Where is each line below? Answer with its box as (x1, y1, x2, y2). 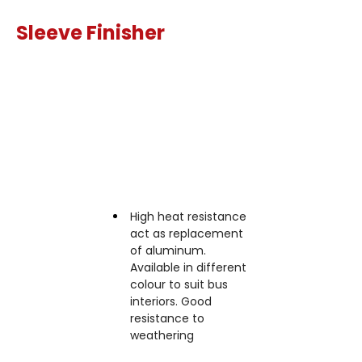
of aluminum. (130, 242, 206, 259)
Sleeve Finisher (16, 19, 165, 46)
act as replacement (130, 225, 243, 242)
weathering (130, 326, 194, 343)
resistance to (130, 309, 204, 326)
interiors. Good (130, 293, 212, 309)
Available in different (130, 259, 246, 276)
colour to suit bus (130, 276, 228, 293)
